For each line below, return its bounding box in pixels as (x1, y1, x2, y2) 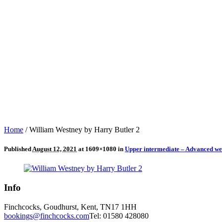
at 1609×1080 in (77, 145, 125, 153)
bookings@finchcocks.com (4, 211, 89, 220)
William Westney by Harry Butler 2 (29, 125, 140, 134)
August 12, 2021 (32, 145, 77, 153)
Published (4, 145, 32, 153)
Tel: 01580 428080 (89, 211, 149, 220)
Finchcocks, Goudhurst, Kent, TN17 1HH (4, 202, 137, 211)
